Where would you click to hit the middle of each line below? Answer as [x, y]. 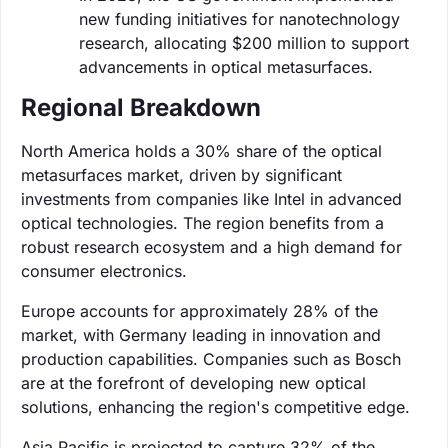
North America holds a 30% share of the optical [201, 150]
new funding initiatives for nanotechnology [239, 18]
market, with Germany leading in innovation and [201, 334]
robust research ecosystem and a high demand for [211, 246]
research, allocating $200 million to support [244, 42]
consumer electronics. [104, 270]
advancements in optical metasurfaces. [226, 66]
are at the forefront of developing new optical [193, 382]
